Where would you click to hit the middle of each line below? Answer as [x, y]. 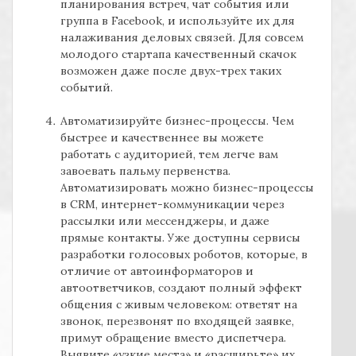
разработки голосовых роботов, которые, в [184, 255]
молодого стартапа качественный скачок [178, 54]
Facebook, [139, 21]
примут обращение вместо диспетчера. [173, 338]
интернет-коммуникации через [193, 205]
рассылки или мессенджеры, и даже [165, 221]
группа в [86, 21]
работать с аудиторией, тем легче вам [169, 155]
